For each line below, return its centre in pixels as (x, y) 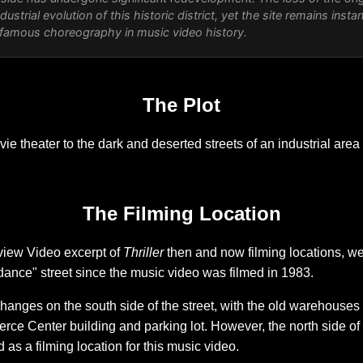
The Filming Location (181, 214)
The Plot (181, 105)
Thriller (143, 252)
